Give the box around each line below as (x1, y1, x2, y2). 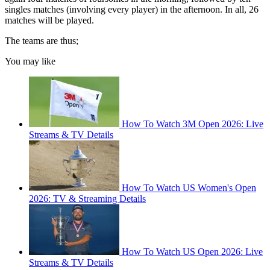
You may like (5, 56, 55, 67)
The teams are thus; (5, 36, 78, 46)
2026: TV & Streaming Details (29, 193, 146, 204)
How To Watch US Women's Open (122, 183, 256, 193)
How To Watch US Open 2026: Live (122, 246, 263, 257)
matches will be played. (5, 15, 94, 26)
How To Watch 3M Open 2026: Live (122, 119, 263, 130)
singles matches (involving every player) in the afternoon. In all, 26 (5, 4, 259, 15)
